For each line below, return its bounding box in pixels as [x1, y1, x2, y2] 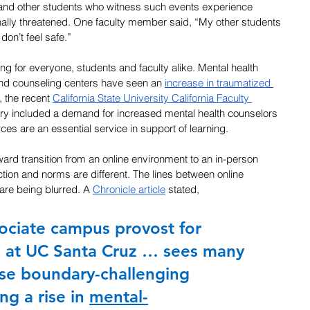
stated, [165, 182, 199, 196]
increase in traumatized [165, 75, 273, 89]
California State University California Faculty [53, 91, 252, 104]
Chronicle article [93, 182, 165, 196]
